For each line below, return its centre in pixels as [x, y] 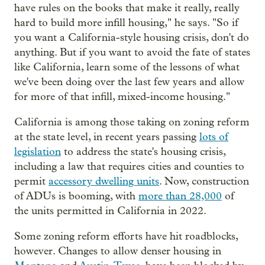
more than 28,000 [180, 196]
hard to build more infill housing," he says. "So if [126, 22]
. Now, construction [204, 181]
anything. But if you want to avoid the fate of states [132, 52]
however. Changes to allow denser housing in [118, 251]
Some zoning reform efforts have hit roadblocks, [126, 236]
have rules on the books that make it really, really [127, 8]
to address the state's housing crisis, [143, 151]
